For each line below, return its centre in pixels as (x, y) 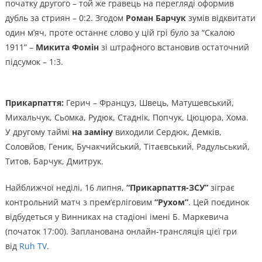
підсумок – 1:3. (34, 61)
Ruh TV (33, 246)
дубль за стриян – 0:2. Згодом (65, 18)
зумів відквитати (220, 18)
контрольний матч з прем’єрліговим (80, 202)
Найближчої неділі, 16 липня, (65, 187)
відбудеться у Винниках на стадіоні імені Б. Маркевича (117, 216)
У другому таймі (38, 132)
